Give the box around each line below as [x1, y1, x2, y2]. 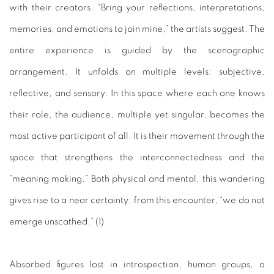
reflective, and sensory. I [9, 88, 113, 98]
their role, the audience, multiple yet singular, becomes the [9, 109, 265, 119]
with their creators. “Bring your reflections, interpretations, [9, 2, 265, 12]
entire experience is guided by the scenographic [9, 45, 265, 55]
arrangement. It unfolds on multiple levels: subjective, [9, 67, 265, 76]
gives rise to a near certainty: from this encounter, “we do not [9, 195, 265, 205]
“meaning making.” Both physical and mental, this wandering [9, 174, 265, 183]
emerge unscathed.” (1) [9, 217, 104, 226]
